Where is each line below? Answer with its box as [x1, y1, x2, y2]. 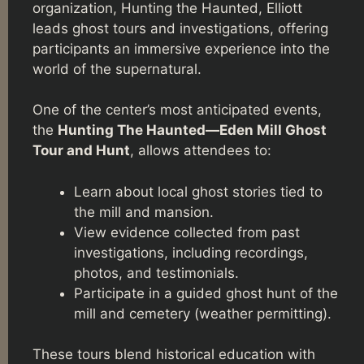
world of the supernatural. [32, 60, 201, 77]
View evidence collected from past [74, 223, 300, 240]
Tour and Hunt [32, 142, 130, 159]
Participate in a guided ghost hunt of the [74, 284, 338, 301]
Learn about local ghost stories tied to [74, 183, 323, 200]
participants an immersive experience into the [32, 40, 330, 57]
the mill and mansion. [74, 203, 214, 220]
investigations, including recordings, [74, 244, 308, 261]
